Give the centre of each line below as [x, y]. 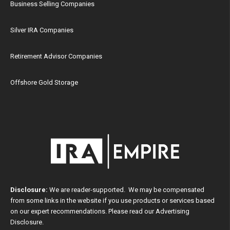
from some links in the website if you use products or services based [112, 200]
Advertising [172, 211]
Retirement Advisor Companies [56, 56]
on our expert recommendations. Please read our [83, 211]
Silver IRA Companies [42, 30]
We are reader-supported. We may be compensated [126, 189]
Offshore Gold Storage [44, 82]
